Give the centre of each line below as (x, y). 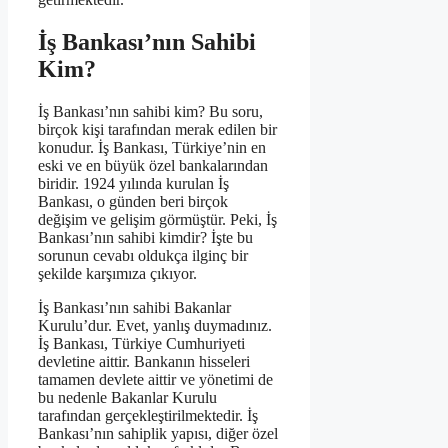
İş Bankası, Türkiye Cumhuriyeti (141, 343)
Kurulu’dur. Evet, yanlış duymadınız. (155, 325)
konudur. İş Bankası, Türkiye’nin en (152, 147)
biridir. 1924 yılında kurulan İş (133, 183)
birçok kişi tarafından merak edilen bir (157, 129)
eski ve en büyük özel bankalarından (153, 165)
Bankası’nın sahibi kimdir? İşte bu (145, 237)
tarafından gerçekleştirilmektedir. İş (148, 415)
